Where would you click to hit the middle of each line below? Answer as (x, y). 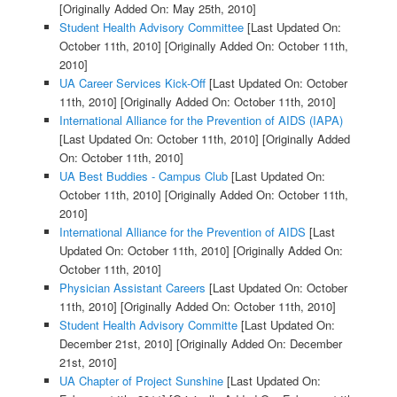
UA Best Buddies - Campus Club (143, 176)
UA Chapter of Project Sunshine (141, 381)
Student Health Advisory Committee (151, 27)
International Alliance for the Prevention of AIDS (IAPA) (201, 121)
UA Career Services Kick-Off (132, 83)
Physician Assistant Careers (132, 288)
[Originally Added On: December (257, 344)
